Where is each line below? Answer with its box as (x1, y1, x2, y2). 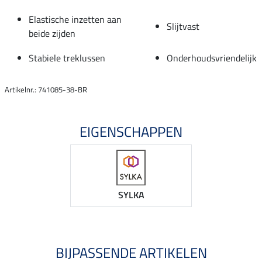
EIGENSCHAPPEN (80, 120, 182, 142)
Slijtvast (167, 19, 199, 33)
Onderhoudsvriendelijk (167, 50, 257, 65)
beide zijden (29, 26, 75, 40)
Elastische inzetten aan (29, 12, 122, 26)
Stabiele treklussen (29, 50, 105, 65)
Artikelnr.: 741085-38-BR (5, 83, 87, 95)
